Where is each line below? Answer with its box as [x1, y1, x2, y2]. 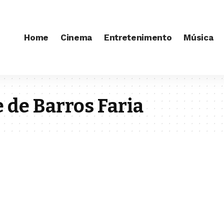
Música [183, 32, 213, 42]
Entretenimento [104, 32, 172, 42]
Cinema [60, 32, 92, 42]
